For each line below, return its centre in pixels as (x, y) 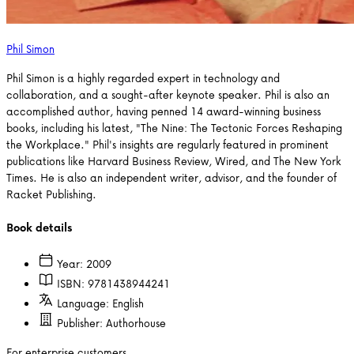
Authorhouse (136, 323)
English (128, 303)
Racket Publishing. (51, 194)
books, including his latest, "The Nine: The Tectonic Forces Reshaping (174, 127)
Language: (85, 303)
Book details (39, 228)
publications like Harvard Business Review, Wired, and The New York (174, 160)
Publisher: (81, 323)
